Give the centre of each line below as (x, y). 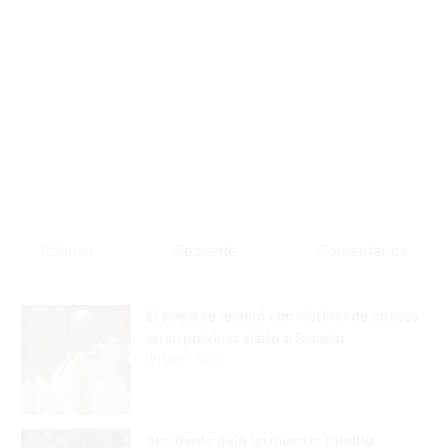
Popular (68, 251)
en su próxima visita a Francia (245, 337)
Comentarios (362, 251)
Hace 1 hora (188, 359)
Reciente (206, 251)
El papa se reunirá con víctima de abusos (282, 315)
